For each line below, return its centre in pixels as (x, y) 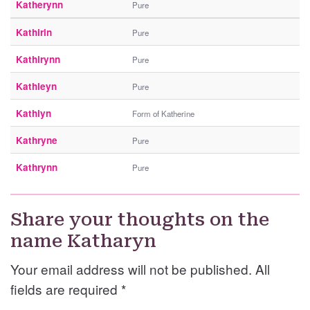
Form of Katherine (163, 114)
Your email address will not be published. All (140, 269)
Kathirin (34, 33)
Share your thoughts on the (140, 220)
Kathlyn (34, 113)
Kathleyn (36, 86)
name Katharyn (83, 241)
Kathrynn (37, 167)
